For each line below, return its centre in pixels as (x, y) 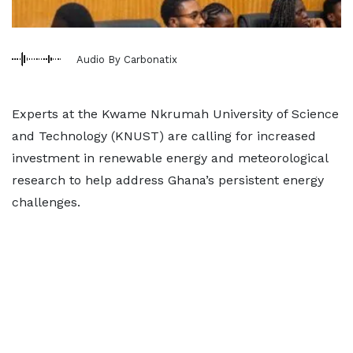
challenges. (46, 202)
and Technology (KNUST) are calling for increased (164, 136)
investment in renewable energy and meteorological (170, 158)
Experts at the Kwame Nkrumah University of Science (175, 114)
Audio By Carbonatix (127, 59)
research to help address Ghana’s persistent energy (168, 180)
